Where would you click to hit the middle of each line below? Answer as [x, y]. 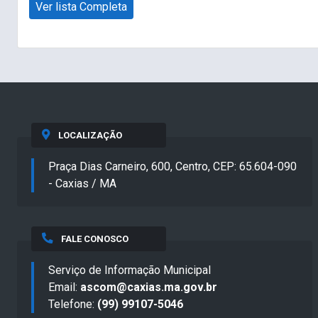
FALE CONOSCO [94, 239]
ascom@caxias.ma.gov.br [149, 287]
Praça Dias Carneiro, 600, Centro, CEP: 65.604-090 [172, 167]
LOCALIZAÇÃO [90, 136]
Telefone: [73, 305]
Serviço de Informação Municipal [130, 270]
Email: [64, 287]
